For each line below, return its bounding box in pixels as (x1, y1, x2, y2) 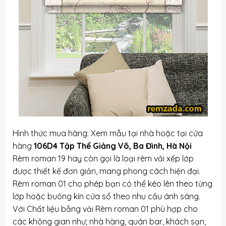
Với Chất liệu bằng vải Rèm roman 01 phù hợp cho (12, 203, 198, 214)
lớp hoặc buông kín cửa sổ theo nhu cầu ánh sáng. (12, 191, 200, 201)
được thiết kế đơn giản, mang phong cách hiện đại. (12, 165, 200, 176)
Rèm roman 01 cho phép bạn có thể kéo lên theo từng (12, 178, 212, 189)
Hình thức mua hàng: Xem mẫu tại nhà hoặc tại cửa (12, 128, 203, 138)
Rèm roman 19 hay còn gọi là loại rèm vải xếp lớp (12, 153, 194, 163)
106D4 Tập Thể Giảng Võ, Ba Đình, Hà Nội (33, 140, 192, 151)
